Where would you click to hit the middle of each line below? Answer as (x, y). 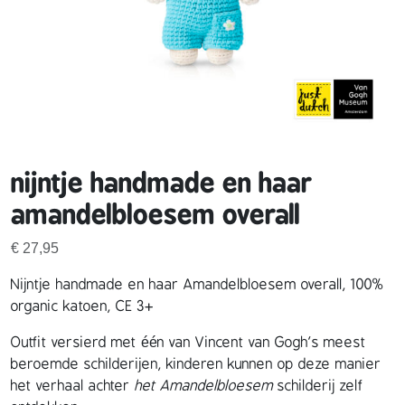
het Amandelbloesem (202, 386)
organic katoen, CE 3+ (82, 306)
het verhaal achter (71, 386)
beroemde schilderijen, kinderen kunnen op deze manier (196, 364)
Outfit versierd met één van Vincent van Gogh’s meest (188, 343)
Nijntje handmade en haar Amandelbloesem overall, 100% (198, 285)
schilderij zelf (318, 386)
